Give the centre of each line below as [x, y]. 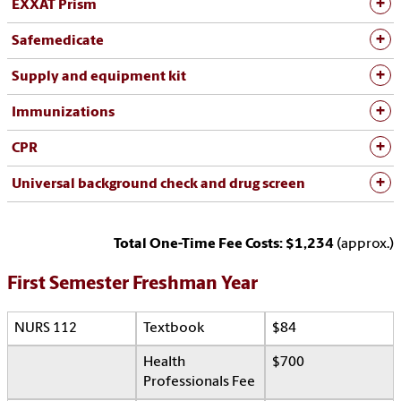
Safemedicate [58, 42]
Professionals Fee [199, 383]
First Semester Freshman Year [132, 285]
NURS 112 [46, 329]
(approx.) [365, 245]
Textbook [174, 329]
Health [164, 363]
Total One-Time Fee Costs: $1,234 [225, 245]
